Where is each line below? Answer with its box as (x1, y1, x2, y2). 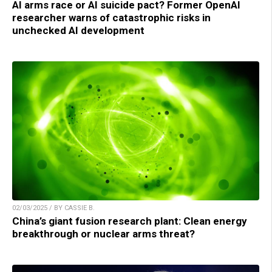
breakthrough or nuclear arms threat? (12, 227, 195, 240)
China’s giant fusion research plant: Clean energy (12, 214, 247, 227)
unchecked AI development (12, 24, 144, 36)
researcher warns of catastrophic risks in (12, 11, 211, 24)
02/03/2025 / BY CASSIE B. (12, 203, 95, 212)
